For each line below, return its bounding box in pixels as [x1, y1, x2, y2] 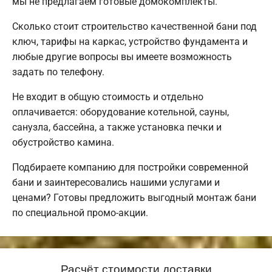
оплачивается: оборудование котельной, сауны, [12, 106, 229, 118]
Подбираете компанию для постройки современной [12, 161, 248, 173]
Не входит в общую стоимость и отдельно [12, 90, 203, 103]
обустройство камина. [12, 136, 114, 148]
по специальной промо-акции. [12, 206, 148, 219]
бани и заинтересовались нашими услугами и [12, 176, 220, 188]
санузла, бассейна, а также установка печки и [12, 121, 222, 133]
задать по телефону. [12, 66, 104, 78]
